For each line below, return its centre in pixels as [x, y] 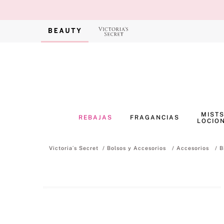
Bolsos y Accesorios [136, 148]
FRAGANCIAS [155, 117]
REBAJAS [95, 117]
